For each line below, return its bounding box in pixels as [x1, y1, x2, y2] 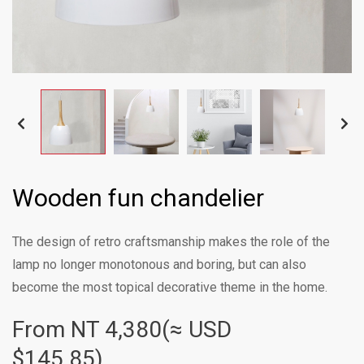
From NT [12, 316, 105, 343]
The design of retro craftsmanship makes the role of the [12, 234, 330, 249]
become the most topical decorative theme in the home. [12, 279, 327, 295]
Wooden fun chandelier [12, 184, 264, 212]
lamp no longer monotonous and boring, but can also [12, 257, 306, 272]
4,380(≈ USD [105, 316, 232, 343]
